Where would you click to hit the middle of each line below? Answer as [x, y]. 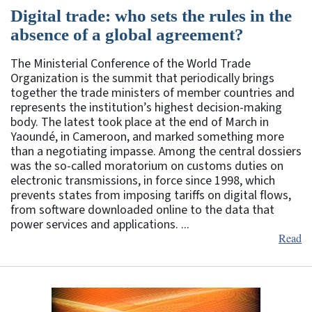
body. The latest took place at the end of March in [140, 123]
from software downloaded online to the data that [142, 210]
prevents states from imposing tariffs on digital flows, [151, 196]
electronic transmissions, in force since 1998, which [143, 181]
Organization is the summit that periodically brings [142, 79]
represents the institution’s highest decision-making [146, 108]
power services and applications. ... [100, 225]
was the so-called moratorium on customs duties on [147, 166]
